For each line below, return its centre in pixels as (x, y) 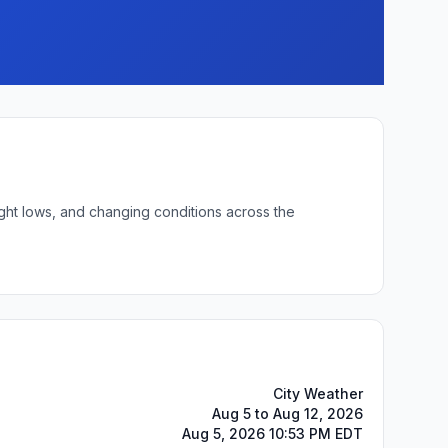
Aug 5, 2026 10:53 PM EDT (272, 433)
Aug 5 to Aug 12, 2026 (287, 413)
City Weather (318, 393)
